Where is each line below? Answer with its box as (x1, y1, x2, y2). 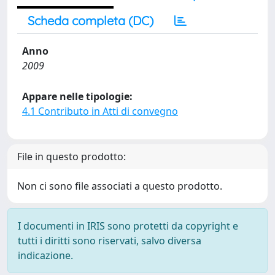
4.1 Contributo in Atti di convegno (22, 104, 178, 118)
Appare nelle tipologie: (22, 90, 133, 103)
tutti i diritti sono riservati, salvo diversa (18, 234, 201, 247)
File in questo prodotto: (17, 150, 126, 163)
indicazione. (18, 249, 73, 262)
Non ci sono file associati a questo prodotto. (17, 179, 222, 193)
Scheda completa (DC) (28, 13, 153, 28)
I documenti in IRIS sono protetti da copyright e (18, 219, 238, 233)
